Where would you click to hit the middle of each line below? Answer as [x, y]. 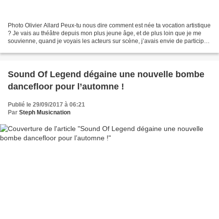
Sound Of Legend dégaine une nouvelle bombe [106, 74]
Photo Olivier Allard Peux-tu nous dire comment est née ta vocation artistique [109, 25]
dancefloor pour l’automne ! [66, 86]
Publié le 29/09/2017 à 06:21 [46, 104]
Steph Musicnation [45, 112]
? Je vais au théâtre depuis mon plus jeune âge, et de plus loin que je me [105, 33]
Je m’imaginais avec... [37, 49]
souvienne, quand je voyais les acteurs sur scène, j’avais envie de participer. [109, 41]
